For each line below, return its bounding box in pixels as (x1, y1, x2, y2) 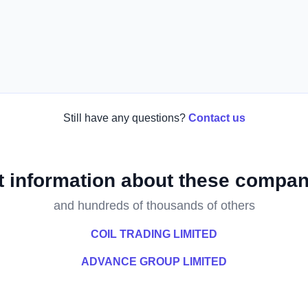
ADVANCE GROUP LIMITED (81, 256, 227, 267)
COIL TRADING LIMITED (91, 228, 217, 240)
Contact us (188, 112, 245, 124)
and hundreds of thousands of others (53, 199, 255, 212)
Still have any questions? (63, 112, 186, 124)
